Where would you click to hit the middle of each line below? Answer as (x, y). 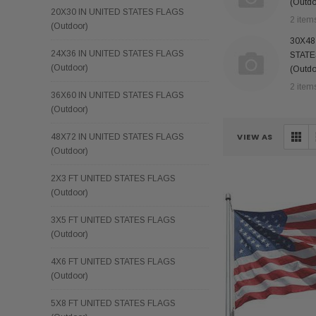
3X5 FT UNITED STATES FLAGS (113, 220)
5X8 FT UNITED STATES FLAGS (113, 303)
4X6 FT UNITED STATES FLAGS (113, 261)
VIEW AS (255, 136)
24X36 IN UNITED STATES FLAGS (117, 53)
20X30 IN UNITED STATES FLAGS (117, 12)
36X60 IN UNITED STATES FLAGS (117, 95)
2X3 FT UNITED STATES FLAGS (113, 178)
